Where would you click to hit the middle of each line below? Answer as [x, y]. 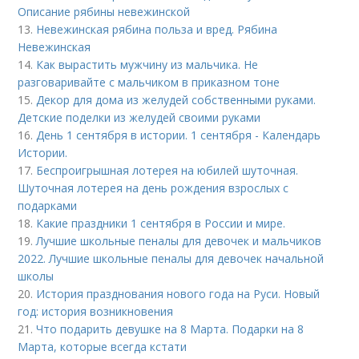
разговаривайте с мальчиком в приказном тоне [149, 83]
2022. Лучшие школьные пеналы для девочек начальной [171, 259]
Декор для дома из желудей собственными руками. [176, 100]
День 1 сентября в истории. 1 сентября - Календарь [179, 135]
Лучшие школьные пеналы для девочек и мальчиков [179, 241]
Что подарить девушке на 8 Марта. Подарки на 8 [170, 329]
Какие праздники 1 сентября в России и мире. [161, 224]
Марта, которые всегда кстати [103, 347]
